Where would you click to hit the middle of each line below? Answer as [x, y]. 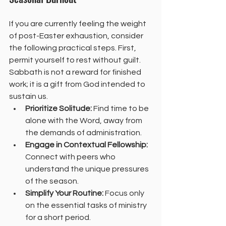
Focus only [125, 193]
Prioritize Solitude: [59, 109]
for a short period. [58, 218]
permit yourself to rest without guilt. [76, 60]
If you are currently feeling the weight [78, 24]
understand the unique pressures [88, 169]
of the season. [52, 181]
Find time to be [121, 109]
